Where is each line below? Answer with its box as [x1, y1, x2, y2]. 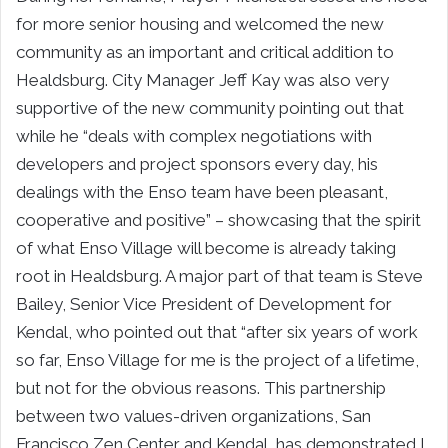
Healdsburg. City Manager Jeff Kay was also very [16, 69, 389, 90]
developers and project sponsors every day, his [16, 153, 378, 174]
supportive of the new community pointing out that [16, 97, 404, 118]
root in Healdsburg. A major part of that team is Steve [16, 265, 423, 286]
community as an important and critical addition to [16, 41, 394, 62]
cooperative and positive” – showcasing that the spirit [16, 209, 421, 230]
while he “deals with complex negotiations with [16, 125, 372, 146]
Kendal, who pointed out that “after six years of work [16, 321, 418, 342]
